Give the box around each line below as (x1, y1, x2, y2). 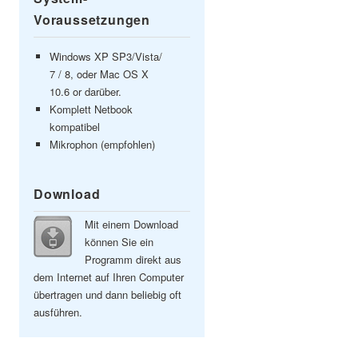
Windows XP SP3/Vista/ (50, 49, 162, 64)
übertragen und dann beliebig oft (34, 287, 181, 302)
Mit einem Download (85, 217, 178, 232)
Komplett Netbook (50, 101, 133, 117)
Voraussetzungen (34, 10, 151, 29)
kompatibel (50, 119, 100, 134)
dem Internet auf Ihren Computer (34, 269, 184, 284)
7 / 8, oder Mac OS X (50, 66, 149, 82)
